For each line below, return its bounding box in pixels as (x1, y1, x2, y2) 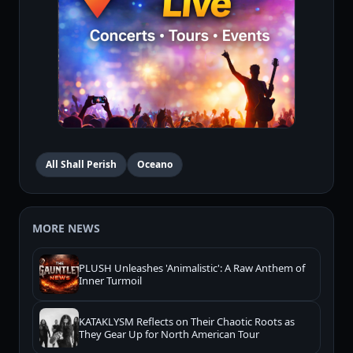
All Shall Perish (46, 158, 117, 172)
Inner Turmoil (79, 273, 142, 288)
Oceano (137, 158, 173, 172)
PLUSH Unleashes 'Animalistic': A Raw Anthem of (79, 261, 305, 276)
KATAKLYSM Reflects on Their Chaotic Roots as (79, 314, 295, 329)
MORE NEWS (32, 221, 100, 236)
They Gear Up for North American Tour (79, 327, 259, 342)
